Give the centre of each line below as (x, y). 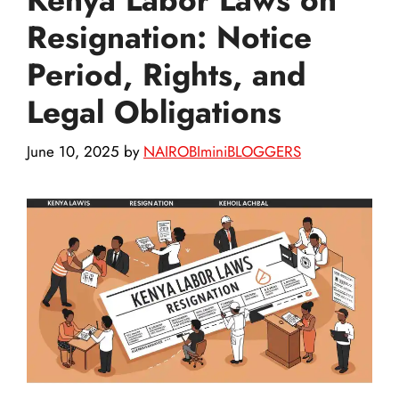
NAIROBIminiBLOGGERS (222, 152)
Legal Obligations (154, 112)
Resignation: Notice (169, 37)
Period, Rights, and (167, 74)
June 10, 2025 (73, 152)
